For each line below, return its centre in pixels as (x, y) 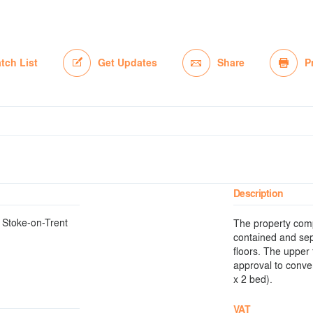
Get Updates (128, 63)
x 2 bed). (253, 279)
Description (259, 193)
